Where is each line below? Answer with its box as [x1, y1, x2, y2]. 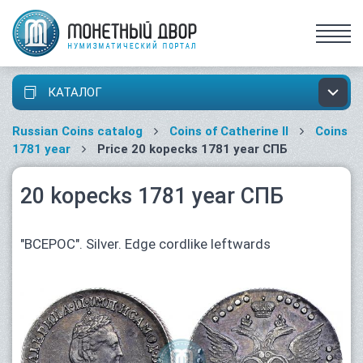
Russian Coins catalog [12, 124, 143, 139]
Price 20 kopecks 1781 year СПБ [94, 142, 288, 156]
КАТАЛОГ [45, 85, 102, 100]
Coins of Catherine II [169, 124, 288, 139]
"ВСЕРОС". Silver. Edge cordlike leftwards [20, 236, 271, 252]
